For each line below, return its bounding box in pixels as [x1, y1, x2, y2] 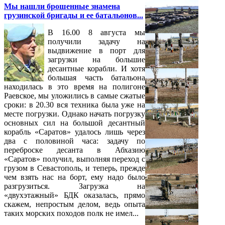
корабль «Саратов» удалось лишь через [4, 128, 145, 137]
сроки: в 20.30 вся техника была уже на [4, 100, 145, 109]
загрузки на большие [48, 55, 145, 64]
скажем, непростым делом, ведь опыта [4, 200, 145, 209]
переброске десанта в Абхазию [4, 146, 145, 155]
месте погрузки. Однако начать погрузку [4, 109, 145, 119]
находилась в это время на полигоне [4, 82, 145, 91]
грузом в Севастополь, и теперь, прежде [4, 164, 145, 173]
